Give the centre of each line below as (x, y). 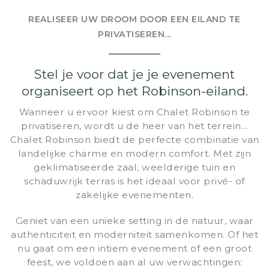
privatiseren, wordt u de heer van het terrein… (134, 125)
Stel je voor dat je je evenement (134, 74)
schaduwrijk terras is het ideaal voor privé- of (134, 181)
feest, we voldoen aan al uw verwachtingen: (134, 262)
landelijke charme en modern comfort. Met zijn (134, 153)
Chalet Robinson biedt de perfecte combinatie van (134, 139)
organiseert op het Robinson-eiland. (134, 91)
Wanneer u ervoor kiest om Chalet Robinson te (134, 112)
